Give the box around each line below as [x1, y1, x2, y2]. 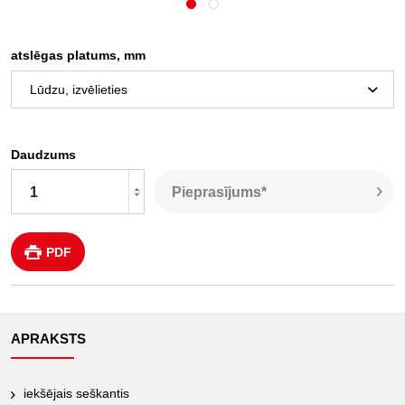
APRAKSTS [11, 331, 86, 346]
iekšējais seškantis [24, 386, 129, 400]
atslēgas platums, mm [11, 48, 146, 62]
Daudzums [11, 147, 76, 162]
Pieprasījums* [171, 184, 267, 200]
